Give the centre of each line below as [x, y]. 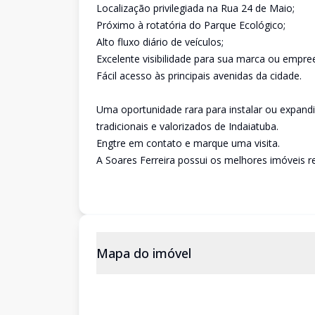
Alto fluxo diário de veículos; [160, 42]
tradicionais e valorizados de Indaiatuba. [187, 126]
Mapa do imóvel [144, 253]
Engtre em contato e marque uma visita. [188, 143]
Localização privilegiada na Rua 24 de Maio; [195, 8]
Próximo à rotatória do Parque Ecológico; [191, 25]
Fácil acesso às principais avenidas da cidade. [199, 76]
